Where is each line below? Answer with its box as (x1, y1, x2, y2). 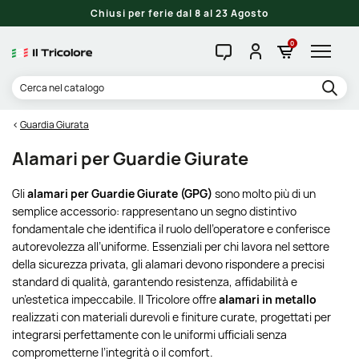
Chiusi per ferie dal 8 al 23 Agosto (91, 6, 268, 20)
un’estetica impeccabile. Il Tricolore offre (12, 292, 219, 307)
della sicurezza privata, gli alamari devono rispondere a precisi (12, 256, 325, 272)
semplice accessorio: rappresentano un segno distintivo (12, 204, 296, 219)
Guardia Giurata (20, 118, 89, 131)
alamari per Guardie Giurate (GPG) (27, 186, 212, 201)
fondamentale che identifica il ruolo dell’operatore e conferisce (12, 221, 330, 236)
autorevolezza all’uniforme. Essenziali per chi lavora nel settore (12, 239, 329, 254)
